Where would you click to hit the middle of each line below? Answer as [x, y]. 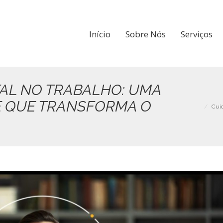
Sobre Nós [146, 34]
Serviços [197, 34]
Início [100, 34]
